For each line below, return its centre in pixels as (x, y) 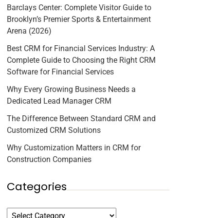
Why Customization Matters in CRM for (73, 148)
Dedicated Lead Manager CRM (59, 101)
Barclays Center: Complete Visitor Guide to (79, 8)
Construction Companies (49, 159)
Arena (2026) (29, 31)
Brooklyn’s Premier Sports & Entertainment (79, 19)
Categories (36, 187)
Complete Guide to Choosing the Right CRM (81, 60)
